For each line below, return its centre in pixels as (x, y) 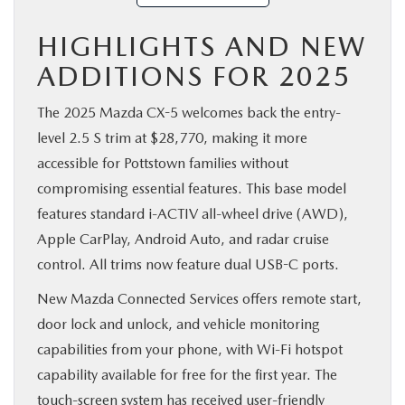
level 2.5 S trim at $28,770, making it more (172, 138)
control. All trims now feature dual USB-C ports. (188, 265)
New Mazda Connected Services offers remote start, (199, 299)
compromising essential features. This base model (192, 189)
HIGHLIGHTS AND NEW (202, 47)
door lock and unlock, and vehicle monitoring (179, 325)
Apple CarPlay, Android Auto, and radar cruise (183, 240)
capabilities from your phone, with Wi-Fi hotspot (190, 350)
